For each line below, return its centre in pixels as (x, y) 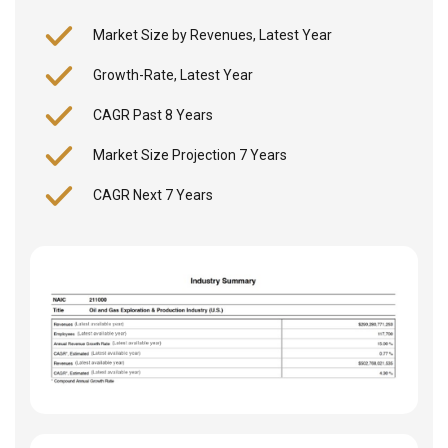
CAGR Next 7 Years (153, 195)
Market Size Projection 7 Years (190, 155)
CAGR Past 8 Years (153, 115)
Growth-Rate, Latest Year (173, 75)
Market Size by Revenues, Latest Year (212, 35)
